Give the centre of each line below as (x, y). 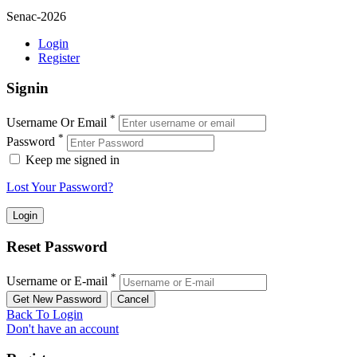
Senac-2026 (36, 16)
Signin (27, 88)
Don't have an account (63, 328)
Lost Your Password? (60, 186)
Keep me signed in (73, 159)
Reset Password (57, 247)
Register (59, 57)
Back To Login (45, 314)
